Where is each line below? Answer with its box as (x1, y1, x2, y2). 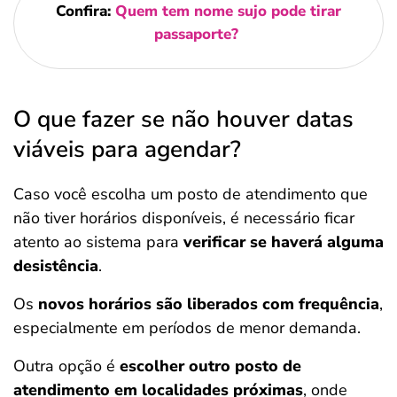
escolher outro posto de (120, 355, 301, 377)
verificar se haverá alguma (183, 231, 384, 253)
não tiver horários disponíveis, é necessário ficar (13, 207, 354, 229)
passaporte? (154, 24, 238, 44)
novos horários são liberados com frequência (38, 293, 379, 315)
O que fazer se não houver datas (13, 104, 354, 135)
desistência (13, 255, 98, 276)
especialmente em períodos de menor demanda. (13, 317, 361, 339)
